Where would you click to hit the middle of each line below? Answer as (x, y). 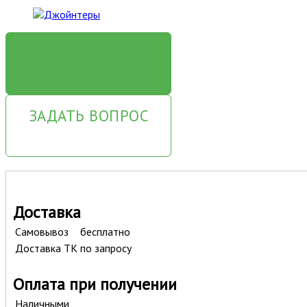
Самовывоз (43, 231)
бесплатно (105, 231)
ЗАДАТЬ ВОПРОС (88, 115)
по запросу (106, 248)
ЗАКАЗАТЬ (88, 53)
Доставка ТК (46, 248)
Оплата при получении (95, 284)
